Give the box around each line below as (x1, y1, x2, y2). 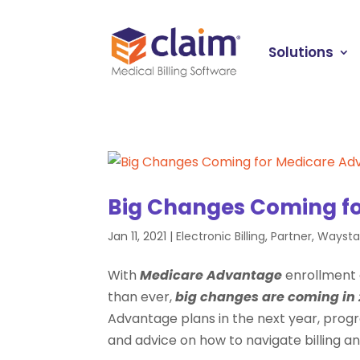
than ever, (108, 287, 176, 306)
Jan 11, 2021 (108, 227, 167, 244)
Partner (271, 227, 313, 244)
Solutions (268, 42, 334, 62)
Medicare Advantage (140, 265, 283, 284)
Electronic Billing (176, 227, 266, 244)
